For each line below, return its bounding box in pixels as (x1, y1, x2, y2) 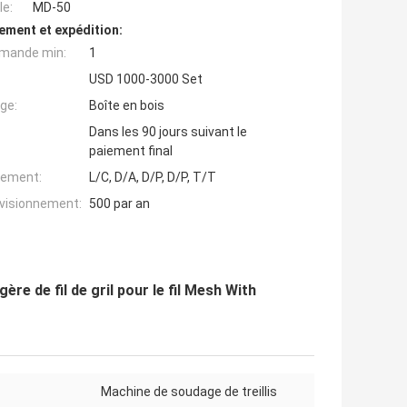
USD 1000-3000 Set (89, 72, 203, 87)
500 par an (89, 196, 150, 212)
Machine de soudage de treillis (101, 384, 277, 400)
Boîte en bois (89, 98, 164, 114)
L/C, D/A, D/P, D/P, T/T (89, 170, 216, 185)
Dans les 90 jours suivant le (89, 124, 247, 140)
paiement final (89, 144, 173, 159)
